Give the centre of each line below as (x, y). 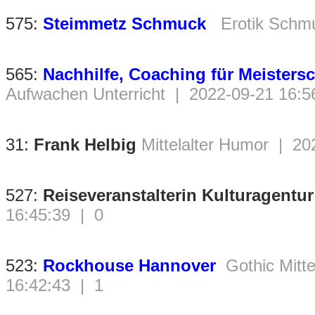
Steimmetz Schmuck (127, 24)
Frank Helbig (85, 145)
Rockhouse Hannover (129, 266)
